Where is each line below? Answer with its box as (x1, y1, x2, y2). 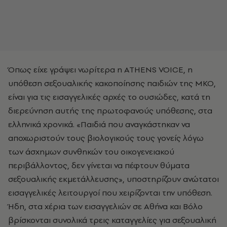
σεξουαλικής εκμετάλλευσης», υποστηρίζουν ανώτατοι (8, 173, 219, 184)
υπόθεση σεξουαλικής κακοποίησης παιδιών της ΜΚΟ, (8, 78, 216, 89)
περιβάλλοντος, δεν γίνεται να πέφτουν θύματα (8, 160, 190, 171)
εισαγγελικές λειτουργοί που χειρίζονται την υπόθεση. (8, 187, 212, 198)
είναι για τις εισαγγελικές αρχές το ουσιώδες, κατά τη (8, 91, 210, 102)
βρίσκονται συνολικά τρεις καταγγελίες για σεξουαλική (8, 214, 216, 225)
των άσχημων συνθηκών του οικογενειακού (8, 146, 174, 157)
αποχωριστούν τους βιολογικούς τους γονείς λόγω (8, 132, 204, 143)
